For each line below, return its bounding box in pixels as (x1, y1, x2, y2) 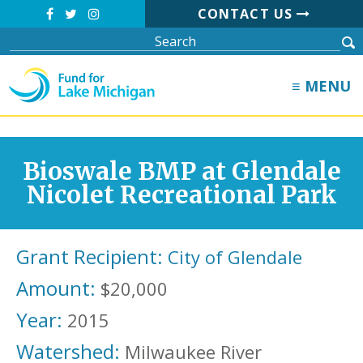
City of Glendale (168, 245, 302, 269)
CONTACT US (197, 5, 297, 23)
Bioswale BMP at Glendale (22, 156, 341, 186)
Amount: (16, 275, 96, 301)
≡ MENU (292, 76, 351, 96)
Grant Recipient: (16, 243, 163, 270)
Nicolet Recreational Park (26, 180, 337, 210)
